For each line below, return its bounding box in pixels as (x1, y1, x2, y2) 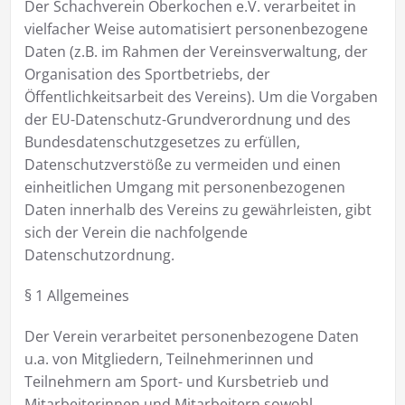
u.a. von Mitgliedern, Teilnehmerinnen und (24, 348, 314, 369)
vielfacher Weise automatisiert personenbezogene (24, 18, 368, 39)
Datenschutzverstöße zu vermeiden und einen (24, 154, 341, 174)
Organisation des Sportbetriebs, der (24, 63, 270, 84)
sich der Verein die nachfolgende (24, 221, 248, 242)
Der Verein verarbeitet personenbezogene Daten (24, 325, 359, 346)
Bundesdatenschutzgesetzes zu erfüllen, (24, 131, 300, 152)
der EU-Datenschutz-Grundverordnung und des (24, 108, 351, 129)
